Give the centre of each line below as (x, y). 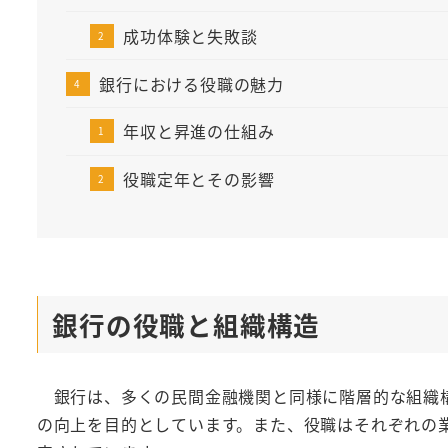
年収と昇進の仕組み (199, 131)
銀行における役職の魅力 (191, 84)
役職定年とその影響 (199, 179)
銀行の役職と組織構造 (186, 324)
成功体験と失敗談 (190, 35)
